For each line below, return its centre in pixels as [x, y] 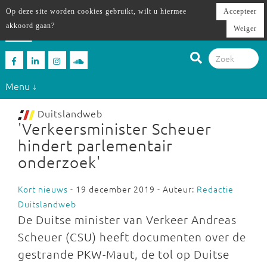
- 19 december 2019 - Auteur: [132, 189]
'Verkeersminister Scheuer [115, 128]
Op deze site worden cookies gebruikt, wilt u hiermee [96, 11]
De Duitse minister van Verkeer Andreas [127, 219]
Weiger [245, 29]
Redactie [215, 189]
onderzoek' [59, 162]
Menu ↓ [21, 86]
